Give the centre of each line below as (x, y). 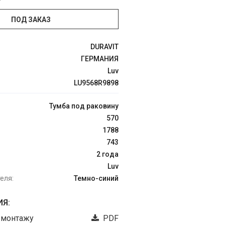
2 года (107, 154)
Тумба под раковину (84, 106)
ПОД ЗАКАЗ (31, 20)
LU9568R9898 (96, 83)
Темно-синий (96, 178)
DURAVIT (104, 47)
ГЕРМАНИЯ (100, 59)
